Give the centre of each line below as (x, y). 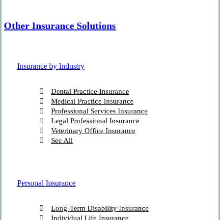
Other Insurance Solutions (60, 26)
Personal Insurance (46, 183)
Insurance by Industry (51, 66)
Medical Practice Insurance (92, 101)
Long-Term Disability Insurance (100, 208)
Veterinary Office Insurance (93, 130)
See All (62, 140)
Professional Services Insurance (99, 111)
